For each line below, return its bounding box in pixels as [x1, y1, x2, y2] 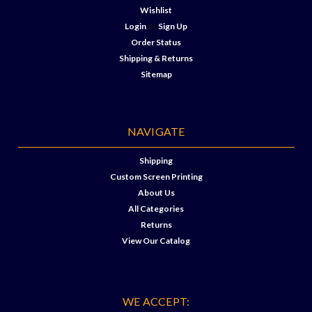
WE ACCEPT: [122, 295, 190, 308]
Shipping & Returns [119, 53, 193, 63]
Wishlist [140, 5, 172, 15]
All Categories [128, 203, 184, 214]
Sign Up [158, 21, 188, 31]
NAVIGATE [127, 125, 185, 138]
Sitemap [140, 69, 172, 79]
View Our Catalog [122, 235, 190, 246]
